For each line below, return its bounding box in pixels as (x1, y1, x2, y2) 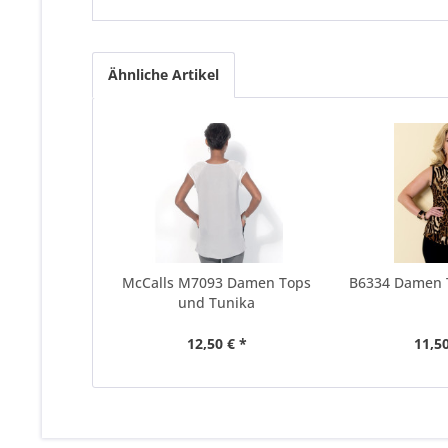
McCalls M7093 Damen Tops (122, 273, 312, 292)
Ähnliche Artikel (108, 65, 219, 84)
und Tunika (178, 293, 256, 312)
